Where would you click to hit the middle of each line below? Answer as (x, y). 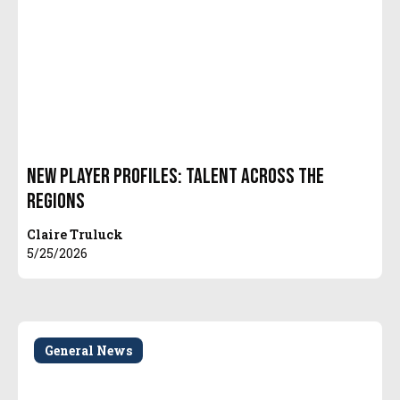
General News (89, 351)
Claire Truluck (75, 234)
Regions (56, 201)
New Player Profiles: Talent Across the (176, 176)
